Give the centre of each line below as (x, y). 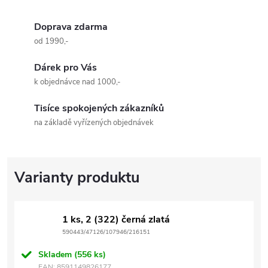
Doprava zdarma (71, 27)
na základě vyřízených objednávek (94, 122)
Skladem (56, 254)
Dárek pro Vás (66, 67)
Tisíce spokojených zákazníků (99, 108)
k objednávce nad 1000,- (77, 82)
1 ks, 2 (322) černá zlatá (116, 219)
